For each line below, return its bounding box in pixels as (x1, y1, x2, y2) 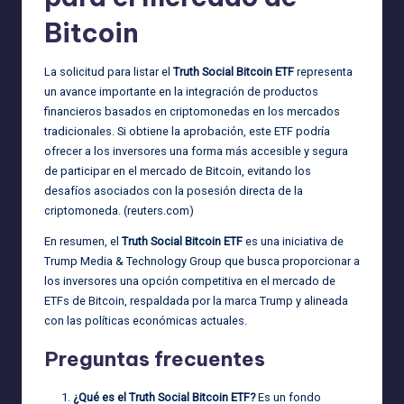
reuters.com (127, 203, 189, 217)
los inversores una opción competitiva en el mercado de (44, 273, 335, 288)
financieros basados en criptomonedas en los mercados (44, 104, 340, 118)
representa (294, 64, 353, 78)
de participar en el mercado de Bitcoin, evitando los (44, 163, 311, 178)
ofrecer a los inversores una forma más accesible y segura (44, 143, 348, 158)
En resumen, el (44, 234, 122, 248)
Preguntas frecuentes (44, 345, 265, 372)
